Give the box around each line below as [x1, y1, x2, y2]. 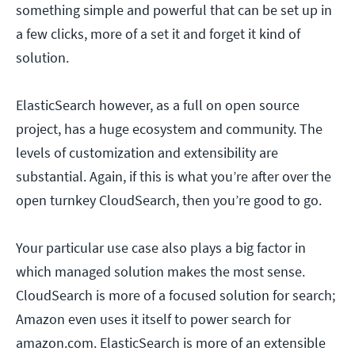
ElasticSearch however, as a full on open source [16, 96, 300, 115]
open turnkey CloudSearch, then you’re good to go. [16, 191, 322, 210]
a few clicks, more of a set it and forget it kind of [16, 25, 300, 44]
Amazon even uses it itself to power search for [16, 310, 291, 329]
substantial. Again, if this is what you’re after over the [16, 167, 331, 186]
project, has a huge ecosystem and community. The [16, 120, 323, 139]
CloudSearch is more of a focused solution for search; [16, 286, 335, 305]
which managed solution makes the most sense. [16, 262, 305, 281]
